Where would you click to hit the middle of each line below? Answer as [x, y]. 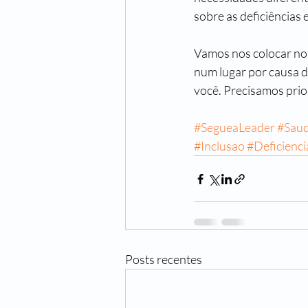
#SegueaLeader [234, 127]
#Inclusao [219, 146]
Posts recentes [164, 259]
